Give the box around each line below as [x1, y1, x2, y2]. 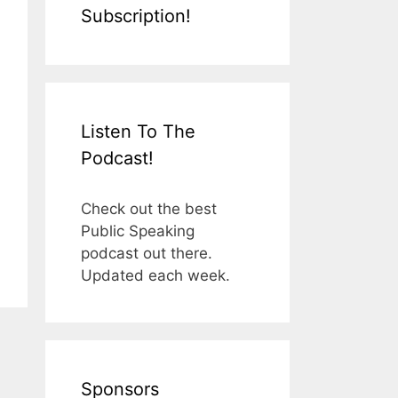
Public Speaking [81, 221, 195, 240]
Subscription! [81, 4, 191, 27]
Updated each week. [81, 266, 230, 284]
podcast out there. [81, 243, 212, 262]
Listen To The [81, 120, 195, 142]
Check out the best [81, 199, 217, 218]
